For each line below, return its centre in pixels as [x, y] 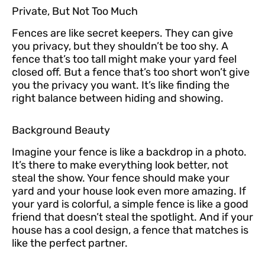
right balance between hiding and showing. [118, 98]
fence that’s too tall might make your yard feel [124, 59]
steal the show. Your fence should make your [121, 178]
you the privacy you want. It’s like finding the [121, 85]
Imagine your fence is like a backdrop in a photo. [129, 152]
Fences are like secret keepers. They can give [122, 33]
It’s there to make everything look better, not [120, 165]
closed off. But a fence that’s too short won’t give [131, 72]
